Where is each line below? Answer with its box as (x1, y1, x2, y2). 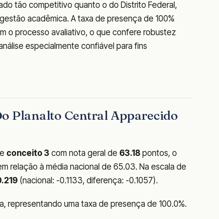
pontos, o (140, 148, 177, 158)
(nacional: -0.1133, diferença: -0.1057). (18, 175, 158, 186)
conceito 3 (6, 148, 49, 158)
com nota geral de (49, 148, 119, 158)
